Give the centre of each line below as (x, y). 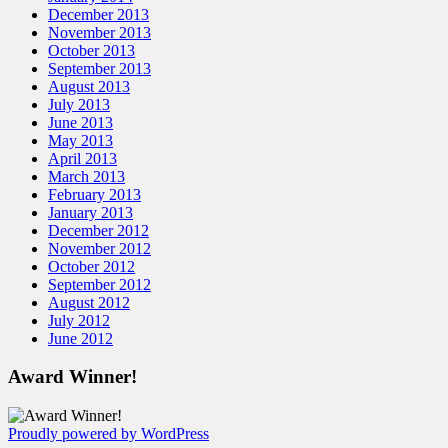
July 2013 (79, 104)
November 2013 (99, 32)
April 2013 (82, 158)
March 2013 (86, 176)
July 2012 (79, 320)
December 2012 (98, 230)
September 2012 (99, 284)
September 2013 (99, 68)
